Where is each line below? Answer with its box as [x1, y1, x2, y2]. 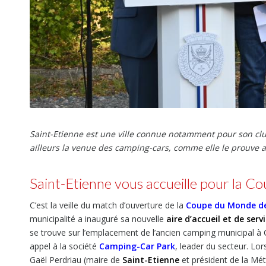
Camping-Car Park [99, 240, 175, 252]
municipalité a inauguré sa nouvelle [30, 213, 166, 224]
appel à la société [30, 240, 99, 252]
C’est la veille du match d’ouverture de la [30, 199, 186, 211]
